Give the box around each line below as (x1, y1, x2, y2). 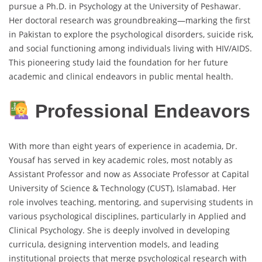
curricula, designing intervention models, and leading (9, 238, 219, 250)
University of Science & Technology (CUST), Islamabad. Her (9, 182, 236, 194)
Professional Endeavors (30, 100, 251, 122)
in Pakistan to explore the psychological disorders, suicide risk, (9, 29, 253, 40)
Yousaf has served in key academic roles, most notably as (9, 154, 233, 166)
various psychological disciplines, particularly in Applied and (9, 210, 246, 222)
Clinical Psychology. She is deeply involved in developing (9, 224, 230, 236)
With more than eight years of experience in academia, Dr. (9, 140, 237, 151)
